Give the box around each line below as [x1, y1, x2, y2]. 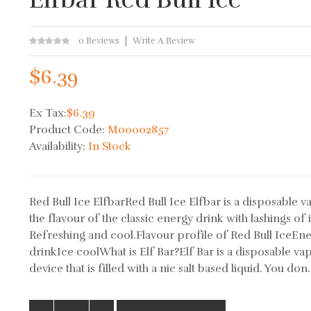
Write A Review [133, 35, 196, 47]
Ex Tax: [29, 106, 67, 120]
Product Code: [29, 123, 108, 137]
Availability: [29, 140, 89, 153]
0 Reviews [78, 35, 120, 47]
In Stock [88, 140, 132, 153]
